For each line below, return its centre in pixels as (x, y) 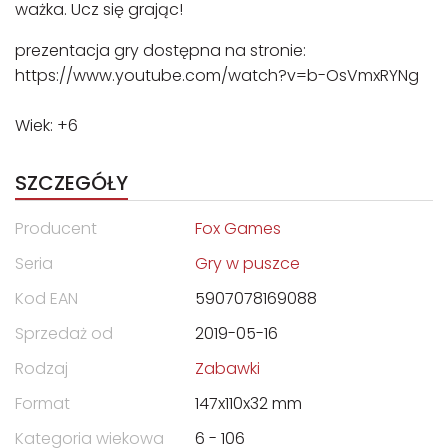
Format (42, 403)
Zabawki (227, 368)
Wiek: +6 (46, 125)
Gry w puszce (247, 263)
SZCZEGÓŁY (71, 183)
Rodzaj (41, 368)
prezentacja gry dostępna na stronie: (160, 50)
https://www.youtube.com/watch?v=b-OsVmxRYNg (217, 75)
